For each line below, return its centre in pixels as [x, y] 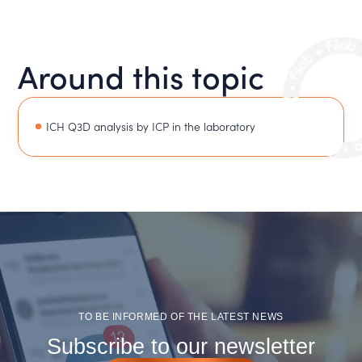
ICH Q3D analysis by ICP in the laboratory [151, 126]
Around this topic [141, 75]
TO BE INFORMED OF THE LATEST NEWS [181, 316]
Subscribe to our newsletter [181, 346]
